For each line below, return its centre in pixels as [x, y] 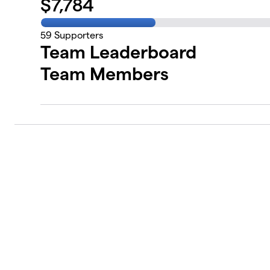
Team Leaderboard [119, 52]
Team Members [105, 74]
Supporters [78, 36]
